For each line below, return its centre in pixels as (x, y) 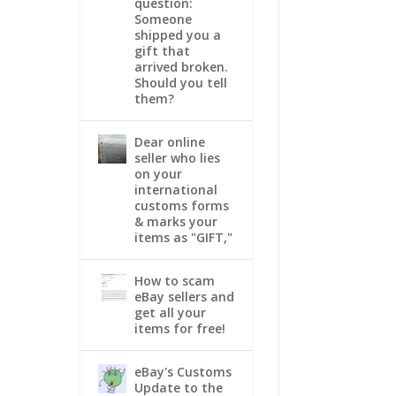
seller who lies (177, 157)
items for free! (179, 328)
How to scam (174, 280)
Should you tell (180, 82)
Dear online (169, 141)
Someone (163, 19)
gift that (162, 50)
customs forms (181, 205)
